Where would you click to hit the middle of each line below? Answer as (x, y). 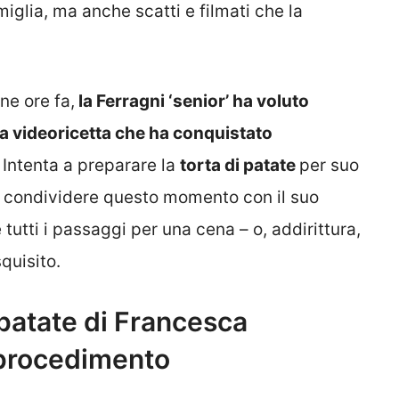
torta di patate (240, 165)
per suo (329, 165)
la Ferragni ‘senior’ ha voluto (192, 101)
